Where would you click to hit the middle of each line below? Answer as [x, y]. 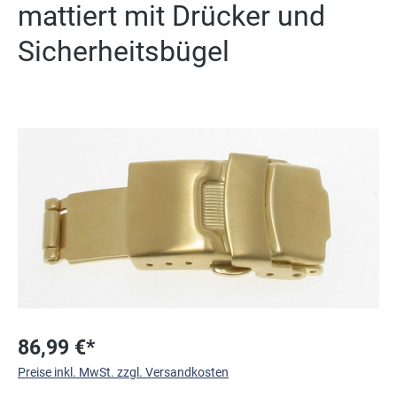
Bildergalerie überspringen [88, 126]
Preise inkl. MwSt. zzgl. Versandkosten [123, 372]
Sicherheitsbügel [124, 51]
